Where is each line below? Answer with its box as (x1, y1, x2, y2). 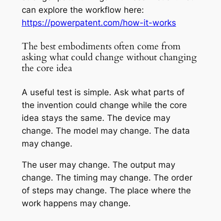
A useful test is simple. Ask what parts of (21, 87, 184, 98)
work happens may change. (21, 198, 131, 209)
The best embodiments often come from (21, 40, 181, 53)
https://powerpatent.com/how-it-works (21, 18, 176, 28)
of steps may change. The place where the (21, 185, 191, 196)
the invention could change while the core (21, 100, 187, 110)
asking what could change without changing (21, 51, 197, 64)
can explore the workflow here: (21, 5, 144, 15)
